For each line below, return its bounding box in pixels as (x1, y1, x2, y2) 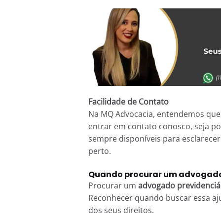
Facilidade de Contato (88, 96, 169, 107)
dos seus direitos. (88, 205, 154, 216)
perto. (88, 145, 111, 156)
